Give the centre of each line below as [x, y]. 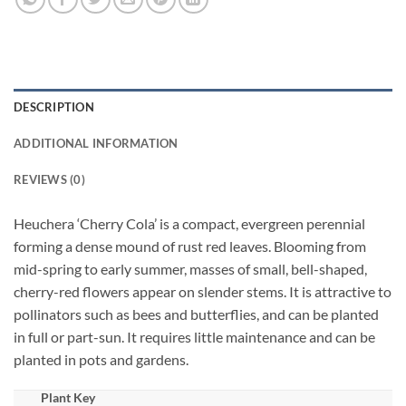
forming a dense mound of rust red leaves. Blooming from [190, 246]
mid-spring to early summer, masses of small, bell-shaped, [190, 269]
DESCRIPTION [54, 107]
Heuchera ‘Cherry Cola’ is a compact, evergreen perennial [189, 223]
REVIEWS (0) [49, 179]
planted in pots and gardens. [101, 359]
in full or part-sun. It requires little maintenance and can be [194, 337]
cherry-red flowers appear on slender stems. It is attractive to [203, 291]
